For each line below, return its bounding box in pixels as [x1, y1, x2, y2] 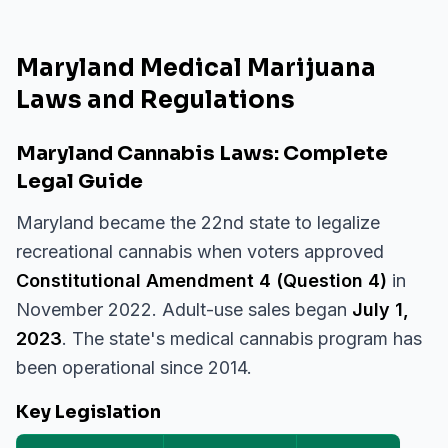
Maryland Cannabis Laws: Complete [16, 141, 388, 166]
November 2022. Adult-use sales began [16, 299, 352, 320]
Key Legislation [16, 401, 161, 423]
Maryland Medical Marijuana [16, 53, 376, 83]
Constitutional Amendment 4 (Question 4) [16, 270, 387, 291]
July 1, [352, 299, 409, 320]
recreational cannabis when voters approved [16, 241, 384, 262]
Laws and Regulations [16, 85, 295, 115]
